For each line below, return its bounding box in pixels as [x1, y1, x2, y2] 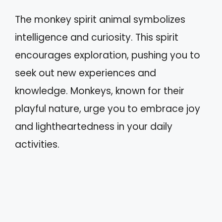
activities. [15, 137, 59, 151]
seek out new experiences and [15, 66, 156, 80]
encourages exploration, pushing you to [15, 48, 200, 62]
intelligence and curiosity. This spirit [15, 30, 178, 44]
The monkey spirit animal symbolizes [15, 12, 185, 26]
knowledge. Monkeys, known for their [15, 84, 184, 98]
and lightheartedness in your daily [15, 119, 172, 133]
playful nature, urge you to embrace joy [15, 102, 200, 115]
